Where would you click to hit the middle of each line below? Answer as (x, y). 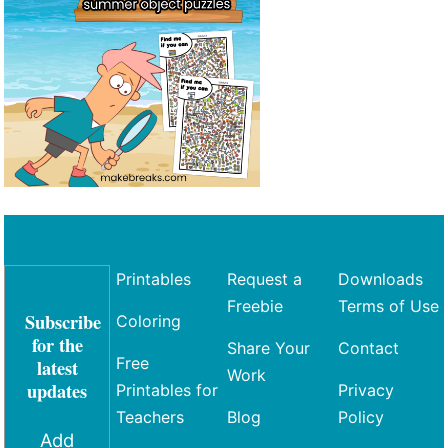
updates (57, 391)
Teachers (149, 417)
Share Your (268, 348)
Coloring (148, 321)
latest (57, 368)
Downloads (381, 279)
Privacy (366, 390)
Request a (264, 279)
